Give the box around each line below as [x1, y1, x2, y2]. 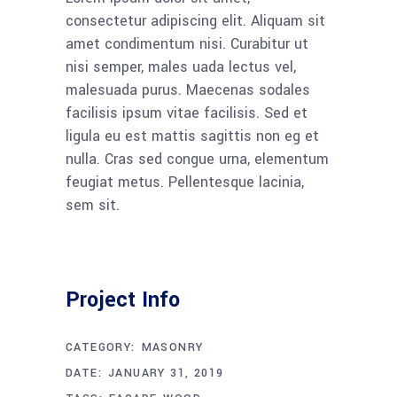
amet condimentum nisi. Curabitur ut [66, 34, 308, 54]
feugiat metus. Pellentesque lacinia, [66, 172, 304, 192]
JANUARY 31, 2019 [108, 365, 224, 381]
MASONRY [141, 339, 204, 355]
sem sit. [66, 195, 120, 215]
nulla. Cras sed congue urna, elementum [66, 149, 329, 169]
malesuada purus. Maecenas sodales [66, 80, 310, 100]
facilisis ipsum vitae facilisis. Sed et [66, 103, 307, 123]
